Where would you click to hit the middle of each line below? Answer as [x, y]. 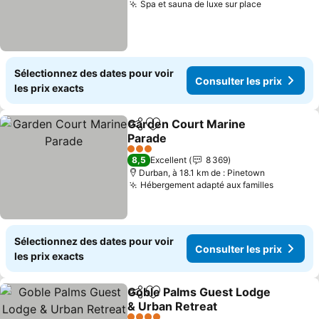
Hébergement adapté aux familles [207, 185]
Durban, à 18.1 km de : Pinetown [202, 173]
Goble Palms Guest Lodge [199, 292]
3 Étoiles [144, 154]
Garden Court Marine [187, 124]
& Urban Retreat [173, 306]
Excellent [169, 160]
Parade [147, 138]
